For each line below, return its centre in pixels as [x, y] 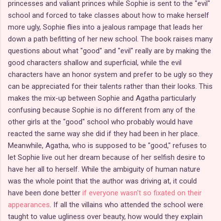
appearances [29, 204]
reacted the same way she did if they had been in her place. [104, 133]
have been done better [45, 193]
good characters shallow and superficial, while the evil [95, 62]
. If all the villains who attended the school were [127, 204]
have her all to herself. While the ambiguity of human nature [104, 169]
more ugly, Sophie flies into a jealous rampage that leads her [105, 27]
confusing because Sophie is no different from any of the [102, 110]
